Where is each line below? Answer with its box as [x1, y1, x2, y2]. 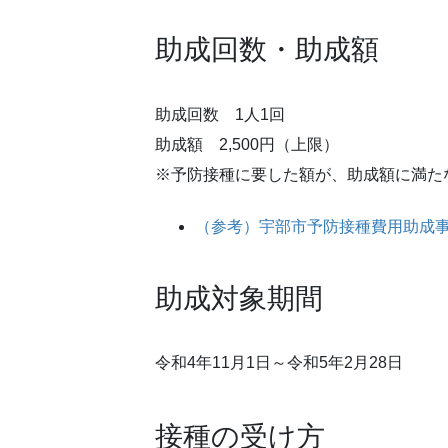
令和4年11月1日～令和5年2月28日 [155, 354, 404, 372]
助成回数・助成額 [155, 34, 380, 66]
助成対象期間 [155, 282, 324, 314]
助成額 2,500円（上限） [155, 135, 340, 153]
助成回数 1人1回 [155, 105, 286, 123]
